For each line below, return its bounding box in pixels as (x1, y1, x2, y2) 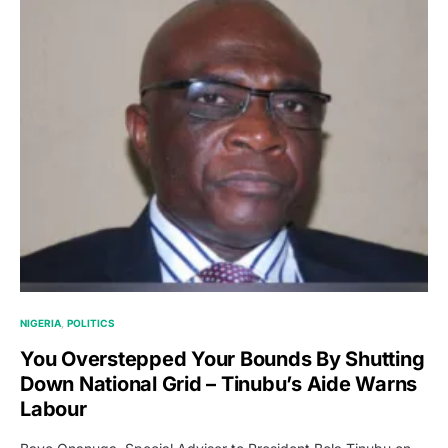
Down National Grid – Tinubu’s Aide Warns (20, 372, 417, 397)
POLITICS (67, 317, 116, 330)
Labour (20, 397, 87, 422)
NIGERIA (20, 317, 61, 330)
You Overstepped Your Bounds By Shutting (20, 347, 425, 372)
